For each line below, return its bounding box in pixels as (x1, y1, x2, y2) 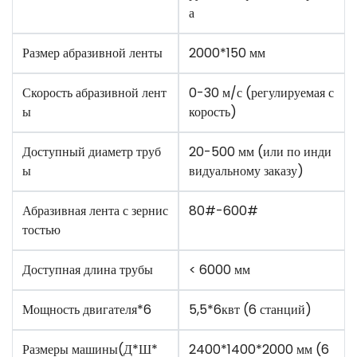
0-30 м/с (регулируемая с (189, 84, 334, 102)
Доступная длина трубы (22, 261, 153, 279)
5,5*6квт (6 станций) (189, 300, 312, 319)
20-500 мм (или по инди (189, 143, 331, 161)
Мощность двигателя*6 (22, 300, 151, 319)
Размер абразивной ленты (22, 44, 163, 62)
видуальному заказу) (189, 162, 304, 180)
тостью (22, 221, 61, 239)
